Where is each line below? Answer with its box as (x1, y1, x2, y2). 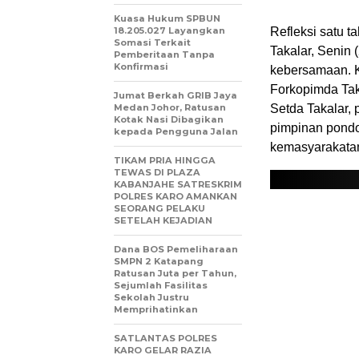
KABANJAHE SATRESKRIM (114, 178, 242, 190)
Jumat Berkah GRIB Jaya (114, 89, 237, 101)
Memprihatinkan (114, 303, 198, 315)
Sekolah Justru (114, 291, 189, 303)
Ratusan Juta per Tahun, (114, 267, 236, 279)
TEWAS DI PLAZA (114, 166, 200, 178)
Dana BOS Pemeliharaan (114, 243, 238, 255)
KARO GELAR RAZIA (114, 344, 212, 356)
